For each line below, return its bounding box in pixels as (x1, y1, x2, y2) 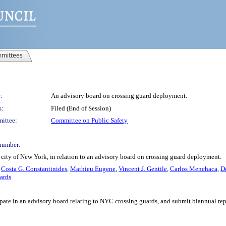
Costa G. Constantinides (1, 165, 67, 173)
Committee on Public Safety (51, 117, 128, 124)
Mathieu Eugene (70, 165, 116, 173)
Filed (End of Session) (51, 104, 111, 112)
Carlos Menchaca (170, 165, 217, 173)
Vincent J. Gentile (119, 165, 167, 173)
